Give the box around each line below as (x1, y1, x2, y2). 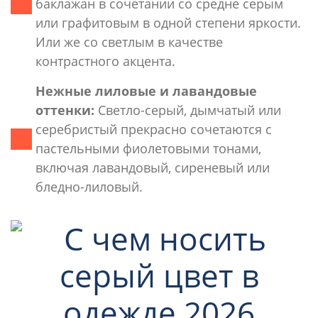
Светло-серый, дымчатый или (94, 101, 281, 119)
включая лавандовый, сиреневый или (35, 158, 270, 176)
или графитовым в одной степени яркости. (35, 13, 301, 31)
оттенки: (35, 101, 94, 119)
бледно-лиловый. (35, 177, 143, 195)
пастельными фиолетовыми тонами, (35, 139, 261, 157)
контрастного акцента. (35, 52, 175, 70)
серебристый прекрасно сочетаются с (35, 120, 272, 138)
